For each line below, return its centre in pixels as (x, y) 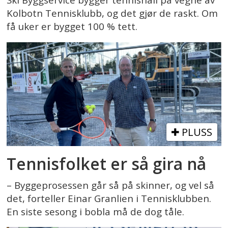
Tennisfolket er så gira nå (107, 164)
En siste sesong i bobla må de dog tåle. (96, 211)
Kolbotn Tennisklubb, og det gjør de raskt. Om (112, 13)
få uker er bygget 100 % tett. (72, 27)
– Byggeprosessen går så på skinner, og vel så (111, 185)
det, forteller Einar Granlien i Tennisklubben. (109, 198)
